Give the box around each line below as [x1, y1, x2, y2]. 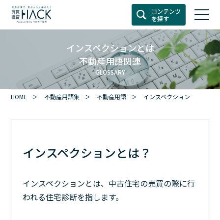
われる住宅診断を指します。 [22, 191, 123, 203]
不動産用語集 [44, 92, 80, 101]
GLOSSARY [95, 68, 125, 77]
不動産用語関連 [79, 55, 141, 68]
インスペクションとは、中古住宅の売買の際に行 [22, 177, 195, 189]
